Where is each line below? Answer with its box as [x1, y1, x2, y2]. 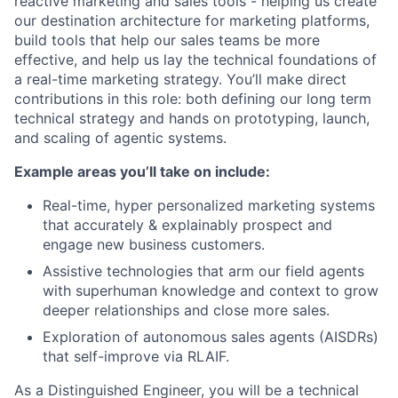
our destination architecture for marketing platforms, [14, 12, 370, 29]
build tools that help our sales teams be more [14, 31, 320, 49]
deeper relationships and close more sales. [43, 301, 330, 319]
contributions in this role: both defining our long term [14, 90, 371, 107]
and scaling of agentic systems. [14, 129, 227, 147]
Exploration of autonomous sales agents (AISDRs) [43, 328, 378, 346]
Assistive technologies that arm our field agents [43, 262, 364, 280]
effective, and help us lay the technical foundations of [14, 51, 377, 68]
